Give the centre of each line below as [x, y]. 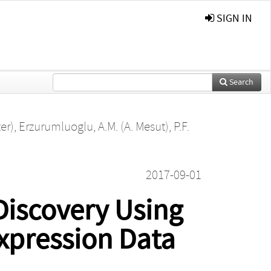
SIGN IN [233, 18]
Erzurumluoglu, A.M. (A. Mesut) [93, 127]
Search [240, 82]
